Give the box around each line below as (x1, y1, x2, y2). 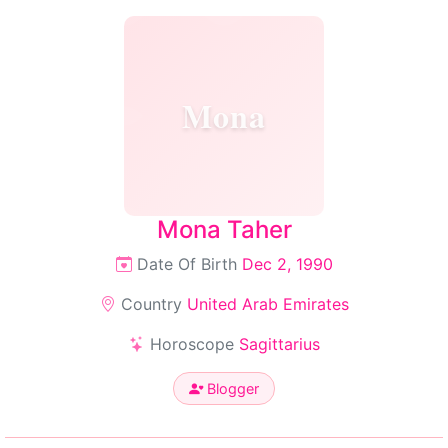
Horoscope (144, 334, 239, 354)
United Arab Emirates (186, 294, 349, 314)
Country (115, 294, 187, 314)
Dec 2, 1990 (241, 254, 333, 274)
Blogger (203, 380, 259, 397)
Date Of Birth (131, 254, 242, 274)
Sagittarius (238, 334, 320, 354)
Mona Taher (156, 215, 292, 244)
